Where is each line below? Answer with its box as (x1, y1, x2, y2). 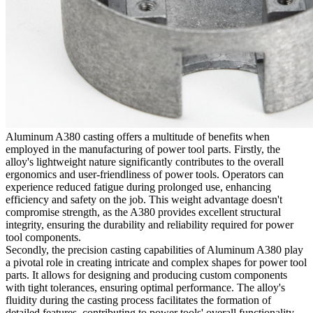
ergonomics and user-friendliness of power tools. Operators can (6, 168, 284, 181)
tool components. (6, 231, 81, 244)
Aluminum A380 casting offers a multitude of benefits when (6, 131, 270, 143)
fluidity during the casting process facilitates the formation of (6, 294, 271, 307)
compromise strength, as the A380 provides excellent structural (6, 206, 281, 219)
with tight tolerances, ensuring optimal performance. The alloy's (6, 282, 285, 294)
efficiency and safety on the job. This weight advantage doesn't (6, 194, 282, 206)
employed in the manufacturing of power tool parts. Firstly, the (6, 143, 280, 156)
